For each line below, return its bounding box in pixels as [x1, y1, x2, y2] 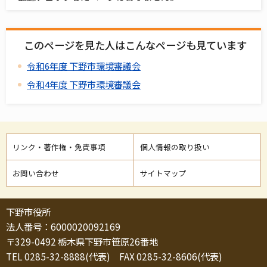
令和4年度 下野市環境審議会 [27, 78, 141, 91]
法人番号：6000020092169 [6, 219, 120, 233]
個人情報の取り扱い [139, 141, 210, 153]
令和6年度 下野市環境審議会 [27, 60, 141, 73]
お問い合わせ [13, 167, 59, 179]
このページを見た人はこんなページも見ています [24, 38, 247, 53]
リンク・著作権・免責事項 [13, 141, 105, 153]
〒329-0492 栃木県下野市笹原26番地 [6, 234, 158, 248]
